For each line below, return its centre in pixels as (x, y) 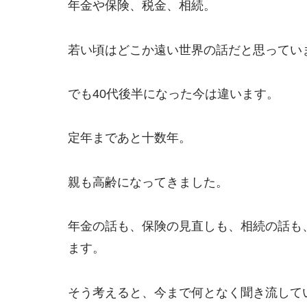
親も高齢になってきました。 (148, 182)
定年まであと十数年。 (130, 138)
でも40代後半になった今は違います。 (173, 94)
